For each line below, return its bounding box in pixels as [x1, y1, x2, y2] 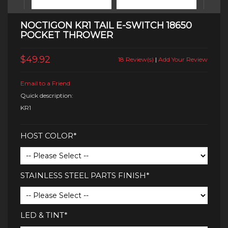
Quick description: [20, 92, 73, 99]
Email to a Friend [20, 79, 70, 87]
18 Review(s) [118, 55, 154, 63]
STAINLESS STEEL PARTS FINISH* [20, 170, 150, 180]
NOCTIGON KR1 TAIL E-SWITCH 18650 [20, 20, 192, 31]
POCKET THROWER [20, 30, 113, 41]
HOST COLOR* [20, 131, 77, 140]
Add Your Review [158, 55, 208, 63]
